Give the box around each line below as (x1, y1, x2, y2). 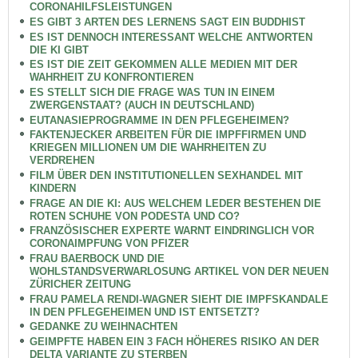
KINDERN (29, 181, 76, 194)
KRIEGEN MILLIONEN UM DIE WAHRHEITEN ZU (29, 141, 266, 154)
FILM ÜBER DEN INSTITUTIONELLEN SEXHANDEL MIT (29, 169, 303, 181)
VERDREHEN (29, 154, 94, 167)
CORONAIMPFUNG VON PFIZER (29, 237, 189, 250)
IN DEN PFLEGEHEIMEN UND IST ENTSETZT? (29, 305, 260, 318)
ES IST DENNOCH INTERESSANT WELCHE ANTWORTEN (29, 30, 312, 43)
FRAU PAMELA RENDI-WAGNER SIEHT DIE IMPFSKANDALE (29, 292, 328, 305)
